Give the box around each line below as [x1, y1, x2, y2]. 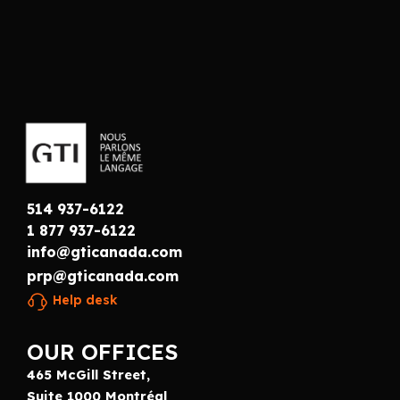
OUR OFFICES [27, 337, 179, 365]
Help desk [53, 292, 118, 309]
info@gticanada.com [27, 243, 182, 262]
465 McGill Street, [27, 365, 150, 383]
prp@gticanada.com [27, 267, 179, 286]
